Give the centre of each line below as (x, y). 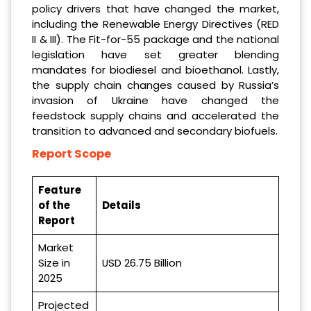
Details (121, 205)
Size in (54, 262)
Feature (60, 190)
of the (54, 205)
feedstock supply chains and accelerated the (155, 115)
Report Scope (72, 153)
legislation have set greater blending (155, 54)
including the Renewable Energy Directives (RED (155, 24)
